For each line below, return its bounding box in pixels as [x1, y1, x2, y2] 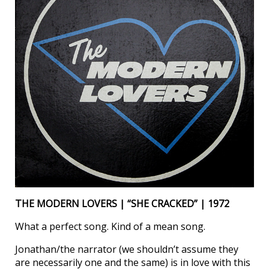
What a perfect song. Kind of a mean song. [15, 220, 205, 234]
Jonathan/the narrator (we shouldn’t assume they [15, 243, 238, 256]
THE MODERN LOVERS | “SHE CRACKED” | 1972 [15, 197, 229, 211]
